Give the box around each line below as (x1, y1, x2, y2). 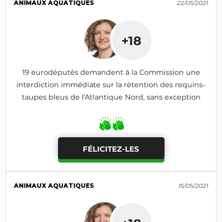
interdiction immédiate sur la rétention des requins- (16, 80, 206, 90)
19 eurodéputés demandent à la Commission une (22, 68, 200, 77)
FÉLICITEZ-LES (83, 144, 139, 154)
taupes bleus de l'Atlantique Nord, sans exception (21, 93, 201, 102)
